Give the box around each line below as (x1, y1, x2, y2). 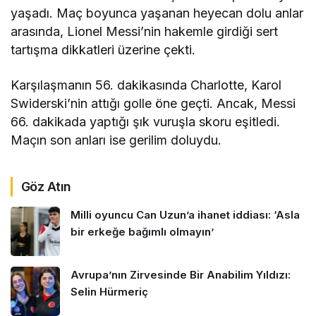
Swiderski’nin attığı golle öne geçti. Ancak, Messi (11, 96, 296, 111)
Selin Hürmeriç (71, 285, 148, 299)
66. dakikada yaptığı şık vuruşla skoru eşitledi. (11, 114, 281, 130)
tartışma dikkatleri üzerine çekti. (11, 42, 196, 58)
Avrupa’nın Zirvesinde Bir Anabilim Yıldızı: (71, 268, 291, 282)
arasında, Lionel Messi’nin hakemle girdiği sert (11, 24, 279, 39)
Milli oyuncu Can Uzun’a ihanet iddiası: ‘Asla (71, 208, 300, 222)
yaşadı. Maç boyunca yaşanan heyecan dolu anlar (11, 6, 304, 21)
